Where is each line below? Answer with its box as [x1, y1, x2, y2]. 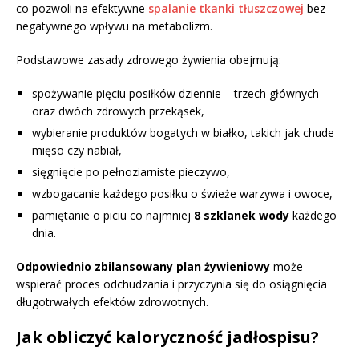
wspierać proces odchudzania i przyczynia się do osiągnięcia [16, 276, 327, 292]
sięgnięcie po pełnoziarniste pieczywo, [32, 163, 230, 179]
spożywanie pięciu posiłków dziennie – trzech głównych [32, 85, 319, 101]
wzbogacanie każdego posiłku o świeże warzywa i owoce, [32, 185, 333, 201]
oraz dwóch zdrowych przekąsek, [32, 103, 204, 119]
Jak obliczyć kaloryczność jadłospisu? [16, 325, 319, 348]
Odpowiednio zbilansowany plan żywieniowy [16, 258, 270, 274]
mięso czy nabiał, [32, 142, 122, 158]
